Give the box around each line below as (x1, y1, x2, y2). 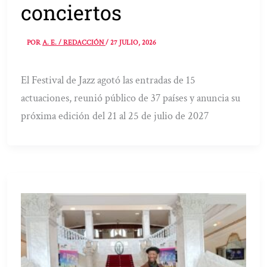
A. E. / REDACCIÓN (42, 38, 106, 47)
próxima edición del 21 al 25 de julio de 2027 (21, 108, 209, 123)
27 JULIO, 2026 (110, 38, 157, 47)
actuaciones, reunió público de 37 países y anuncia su (21, 91, 241, 105)
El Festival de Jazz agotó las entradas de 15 (21, 73, 196, 87)
